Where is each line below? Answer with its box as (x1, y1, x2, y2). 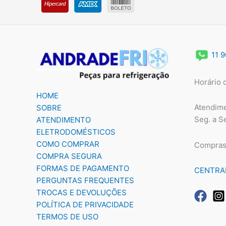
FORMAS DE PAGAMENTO (36, 163, 129, 173)
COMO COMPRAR (36, 139, 99, 149)
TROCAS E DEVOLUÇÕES (36, 187, 127, 197)
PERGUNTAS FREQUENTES (36, 175, 134, 185)
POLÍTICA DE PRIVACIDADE (36, 199, 134, 209)
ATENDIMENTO (36, 115, 91, 125)
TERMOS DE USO (36, 211, 98, 221)
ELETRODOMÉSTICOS (36, 127, 116, 137)
